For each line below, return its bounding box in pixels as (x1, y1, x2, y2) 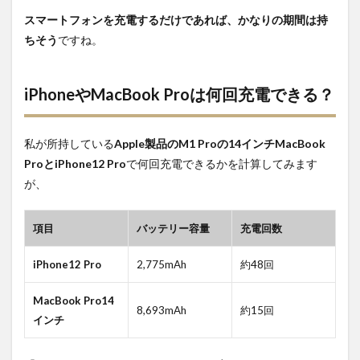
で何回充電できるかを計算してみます (126, 157, 317, 171)
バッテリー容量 (137, 222, 210, 235)
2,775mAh (137, 258, 186, 272)
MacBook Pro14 (33, 294, 114, 308)
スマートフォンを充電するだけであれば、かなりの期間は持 (24, 13, 328, 27)
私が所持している (24, 137, 114, 151)
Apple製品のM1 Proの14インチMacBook (114, 137, 325, 151)
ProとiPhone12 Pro (24, 157, 126, 171)
